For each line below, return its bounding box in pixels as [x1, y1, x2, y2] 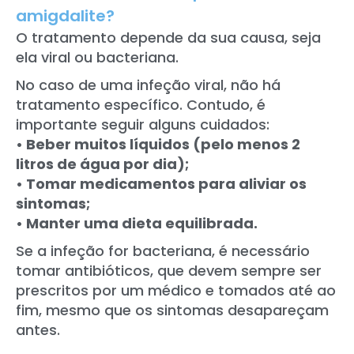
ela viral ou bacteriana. [16, 47, 179, 67]
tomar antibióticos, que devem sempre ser [16, 260, 322, 281]
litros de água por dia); [16, 153, 189, 174]
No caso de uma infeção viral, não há [16, 74, 281, 95]
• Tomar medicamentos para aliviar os [16, 173, 307, 194]
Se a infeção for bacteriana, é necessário [16, 240, 310, 261]
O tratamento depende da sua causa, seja [16, 27, 321, 47]
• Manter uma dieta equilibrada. [16, 213, 258, 233]
